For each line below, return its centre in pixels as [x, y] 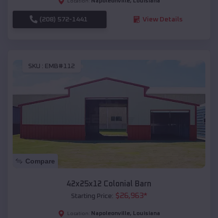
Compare [40, 161]
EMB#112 [60, 66]
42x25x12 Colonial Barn [109, 184]
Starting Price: [92, 196]
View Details [162, 19]
